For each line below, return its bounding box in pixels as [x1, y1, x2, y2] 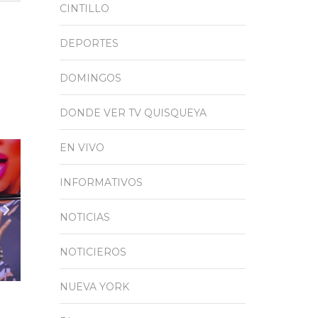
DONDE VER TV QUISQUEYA [59, 106, 207, 119]
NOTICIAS [59, 210, 110, 224]
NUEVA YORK [59, 280, 129, 293]
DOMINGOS [59, 71, 121, 84]
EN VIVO [59, 141, 104, 154]
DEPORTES [59, 36, 119, 50]
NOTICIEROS [59, 245, 126, 258]
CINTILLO [59, 1, 109, 15]
